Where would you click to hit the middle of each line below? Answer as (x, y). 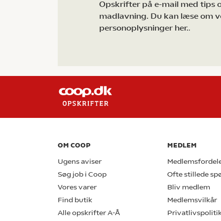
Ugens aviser (80, 162)
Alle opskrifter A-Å (89, 213)
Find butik (75, 200)
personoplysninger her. (144, 28)
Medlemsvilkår (192, 200)
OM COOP (74, 146)
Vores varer (77, 187)
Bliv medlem (189, 187)
